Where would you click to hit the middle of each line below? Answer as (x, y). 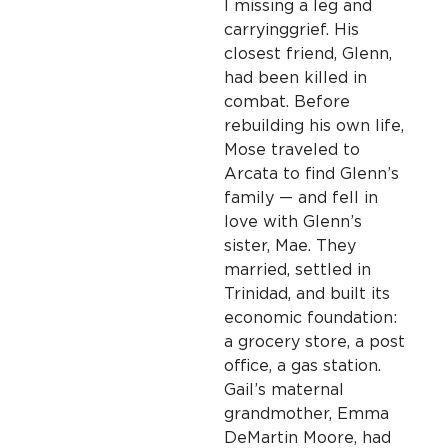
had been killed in (295, 78)
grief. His (324, 30)
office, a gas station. (302, 366)
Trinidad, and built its (307, 294)
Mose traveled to (292, 150)
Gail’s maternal (284, 390)
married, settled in (297, 270)
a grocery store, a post (314, 342)
